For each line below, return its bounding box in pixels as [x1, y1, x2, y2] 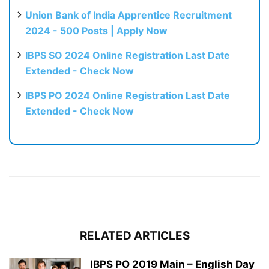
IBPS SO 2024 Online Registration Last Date [25, 49, 230, 61]
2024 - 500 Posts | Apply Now [25, 24, 168, 37]
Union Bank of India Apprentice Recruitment [25, 8, 232, 21]
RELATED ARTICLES [79, 228, 190, 243]
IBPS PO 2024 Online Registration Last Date [25, 89, 230, 101]
